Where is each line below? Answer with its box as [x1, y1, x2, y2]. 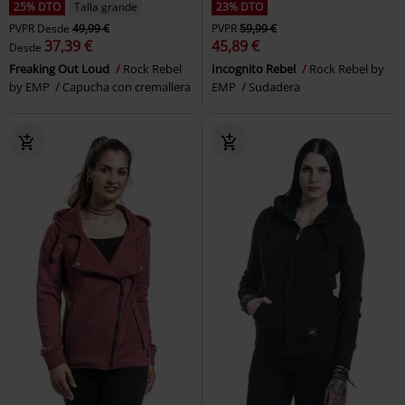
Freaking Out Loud [9, 60, 112, 77]
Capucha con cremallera [62, 78, 191, 95]
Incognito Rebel [212, 60, 298, 77]
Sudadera [249, 78, 300, 95]
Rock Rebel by [309, 60, 384, 77]
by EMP [9, 78, 52, 95]
